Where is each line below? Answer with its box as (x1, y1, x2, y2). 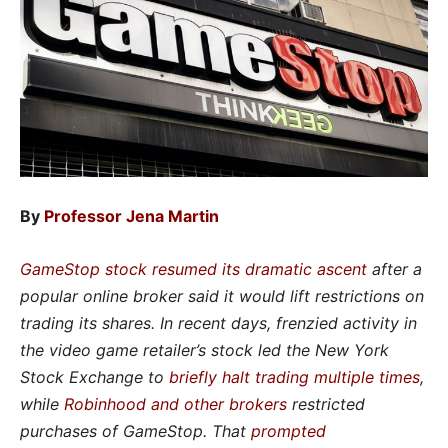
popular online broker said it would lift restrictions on (20, 286, 424, 307)
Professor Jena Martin (44, 206, 219, 227)
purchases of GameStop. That (20, 421, 246, 442)
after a (372, 259, 422, 280)
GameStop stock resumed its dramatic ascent (20, 259, 367, 280)
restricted (287, 394, 365, 415)
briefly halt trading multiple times (169, 367, 420, 388)
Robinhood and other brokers (64, 394, 287, 415)
